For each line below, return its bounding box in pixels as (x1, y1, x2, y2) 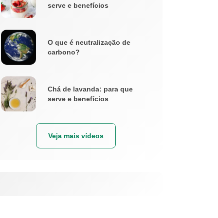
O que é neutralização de (48, 38, 130, 47)
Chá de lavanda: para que (48, 85, 133, 93)
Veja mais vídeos (48, 132, 104, 140)
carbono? (48, 48, 80, 56)
